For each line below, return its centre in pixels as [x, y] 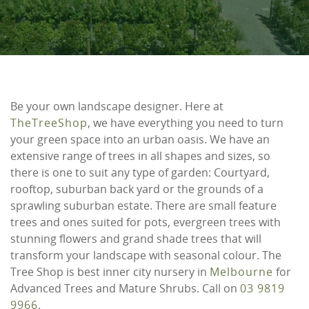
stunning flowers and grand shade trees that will [136, 239]
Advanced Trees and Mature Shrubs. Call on [125, 289]
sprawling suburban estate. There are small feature [143, 206]
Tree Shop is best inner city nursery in [110, 272]
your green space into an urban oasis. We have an [140, 140]
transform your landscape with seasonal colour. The [146, 256]
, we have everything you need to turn [186, 123]
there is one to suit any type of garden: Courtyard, [140, 173]
